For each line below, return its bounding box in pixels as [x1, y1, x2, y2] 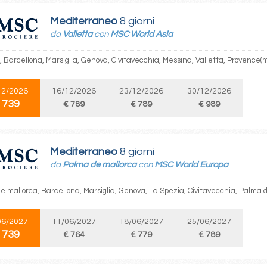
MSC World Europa [154, 160, 228, 169]
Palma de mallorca [63, 160, 136, 169]
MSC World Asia [110, 30, 173, 39]
